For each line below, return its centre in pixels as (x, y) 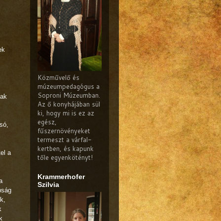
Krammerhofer (61, 177)
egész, (47, 122)
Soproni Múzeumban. (69, 95)
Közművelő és (58, 77)
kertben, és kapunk (66, 148)
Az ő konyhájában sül (69, 104)
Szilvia (48, 184)
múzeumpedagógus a (69, 86)
